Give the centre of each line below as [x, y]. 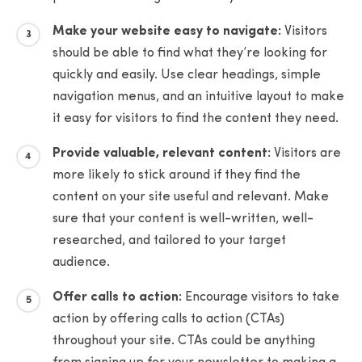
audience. [81, 262]
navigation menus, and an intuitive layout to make [198, 97]
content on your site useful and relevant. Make [191, 197]
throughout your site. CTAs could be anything [184, 341]
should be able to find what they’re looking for [190, 53]
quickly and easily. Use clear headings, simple [187, 75]
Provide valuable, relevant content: [163, 153]
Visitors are [307, 153]
